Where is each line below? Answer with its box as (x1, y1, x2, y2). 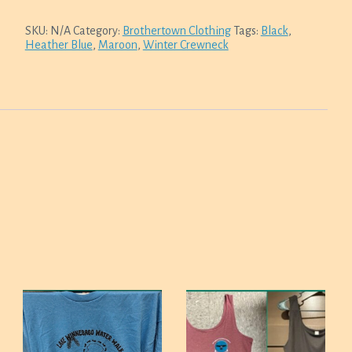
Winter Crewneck (142, 38, 229, 51)
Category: (72, 24, 123, 37)
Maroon (97, 38, 137, 51)
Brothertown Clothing (122, 24, 231, 37)
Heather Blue (24, 38, 93, 51)
